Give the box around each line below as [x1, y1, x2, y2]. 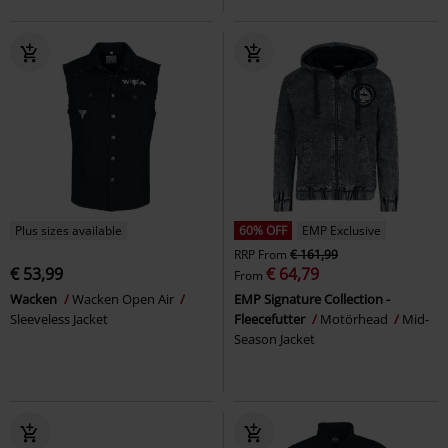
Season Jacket [234, 329, 315, 348]
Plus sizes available [15, 221, 122, 239]
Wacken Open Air [72, 289, 177, 308]
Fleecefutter [234, 309, 308, 328]
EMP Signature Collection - [234, 289, 390, 308]
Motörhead [320, 309, 391, 328]
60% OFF [239, 221, 287, 239]
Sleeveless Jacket [10, 309, 108, 328]
